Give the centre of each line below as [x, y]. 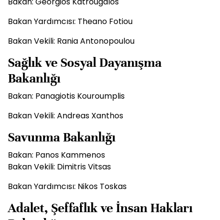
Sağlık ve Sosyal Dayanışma [85, 63]
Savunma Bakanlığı [62, 137]
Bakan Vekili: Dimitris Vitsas [59, 167]
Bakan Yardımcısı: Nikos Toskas [67, 186]
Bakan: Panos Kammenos [56, 155]
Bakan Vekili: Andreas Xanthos [66, 116]
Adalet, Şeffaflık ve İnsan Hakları [100, 208]
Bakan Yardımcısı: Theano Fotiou [70, 21]
